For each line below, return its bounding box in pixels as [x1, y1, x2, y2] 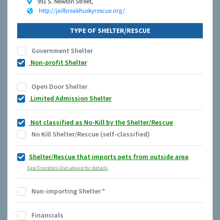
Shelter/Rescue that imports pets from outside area [29, 152, 189, 162]
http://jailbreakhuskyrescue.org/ [39, 6, 125, 15]
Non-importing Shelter [30, 187, 102, 196]
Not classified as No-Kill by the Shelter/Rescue [29, 118, 173, 127]
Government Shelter [30, 46, 93, 55]
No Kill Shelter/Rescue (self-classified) [30, 130, 150, 139]
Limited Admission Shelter [29, 94, 111, 103]
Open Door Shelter [30, 82, 87, 91]
